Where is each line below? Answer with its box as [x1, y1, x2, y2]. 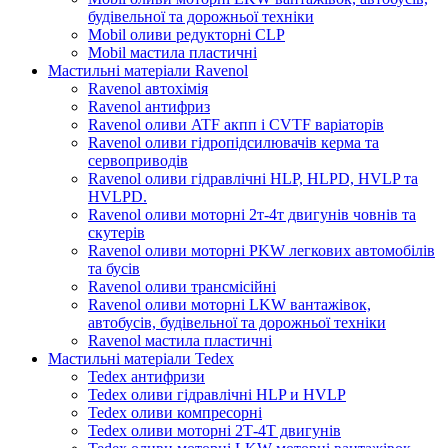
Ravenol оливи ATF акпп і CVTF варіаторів [88, 115, 384, 133]
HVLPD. [88, 187, 147, 205]
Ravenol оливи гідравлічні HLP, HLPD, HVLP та [88, 169, 418, 187]
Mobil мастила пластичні [88, 43, 257, 61]
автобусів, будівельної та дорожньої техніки [88, 313, 386, 331]
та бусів [88, 259, 140, 277]
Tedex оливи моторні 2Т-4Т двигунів [88, 421, 341, 439]
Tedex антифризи [88, 367, 205, 385]
